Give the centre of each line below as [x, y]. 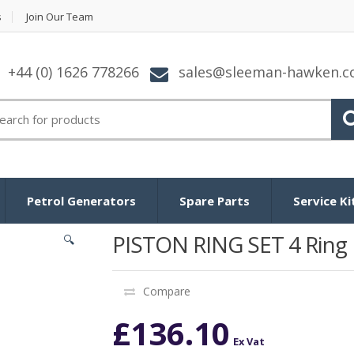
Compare [166, 291]
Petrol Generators [81, 200]
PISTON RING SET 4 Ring [229, 244]
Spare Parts [215, 200]
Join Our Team [60, 17]
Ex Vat [249, 341]
